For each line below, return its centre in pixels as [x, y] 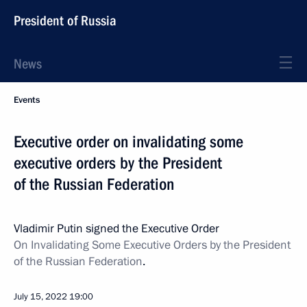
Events [27, 100]
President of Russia [65, 21]
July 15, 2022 [40, 297]
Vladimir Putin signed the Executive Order [116, 229]
